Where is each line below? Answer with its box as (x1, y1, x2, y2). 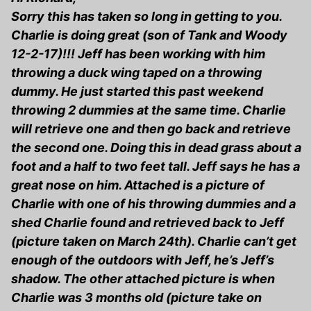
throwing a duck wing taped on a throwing (11, 65, 262, 81)
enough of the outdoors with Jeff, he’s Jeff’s (11, 253, 274, 268)
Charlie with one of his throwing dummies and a (11, 196, 296, 212)
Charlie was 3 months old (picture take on (11, 290, 262, 305)
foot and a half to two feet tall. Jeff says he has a (11, 159, 300, 174)
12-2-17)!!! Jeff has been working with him (11, 47, 265, 62)
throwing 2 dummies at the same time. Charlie (11, 103, 286, 118)
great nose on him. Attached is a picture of (11, 178, 264, 193)
